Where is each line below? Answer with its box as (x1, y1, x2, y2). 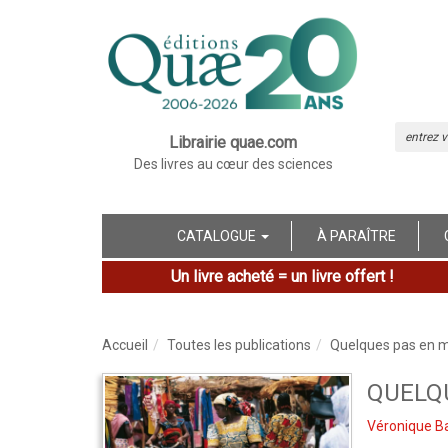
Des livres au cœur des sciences (133, 155, 333, 172)
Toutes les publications (167, 336, 311, 353)
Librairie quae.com (169, 132, 298, 152)
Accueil (102, 336, 148, 353)
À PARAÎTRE (317, 227, 396, 244)
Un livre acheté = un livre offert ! (170, 266, 394, 286)
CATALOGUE (177, 227, 259, 244)
